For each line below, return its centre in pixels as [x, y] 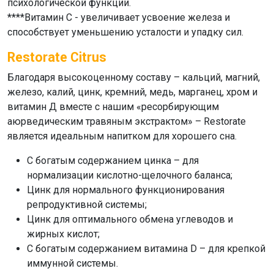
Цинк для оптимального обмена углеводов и [130, 219]
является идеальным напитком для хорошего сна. [122, 136]
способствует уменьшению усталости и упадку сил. [125, 32]
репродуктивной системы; [87, 205]
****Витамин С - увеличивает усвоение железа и [119, 17]
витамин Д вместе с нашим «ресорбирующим [113, 107]
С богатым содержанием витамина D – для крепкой [146, 249]
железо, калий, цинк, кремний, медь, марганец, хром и [132, 92]
